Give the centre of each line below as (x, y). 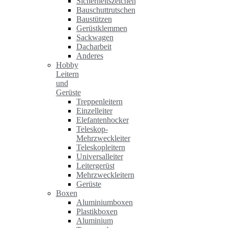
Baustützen (94, 19)
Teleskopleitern (101, 147)
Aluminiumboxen (104, 202)
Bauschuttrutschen (106, 10)
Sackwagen (95, 37)
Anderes (90, 56)
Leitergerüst (95, 166)
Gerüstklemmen (102, 28)
